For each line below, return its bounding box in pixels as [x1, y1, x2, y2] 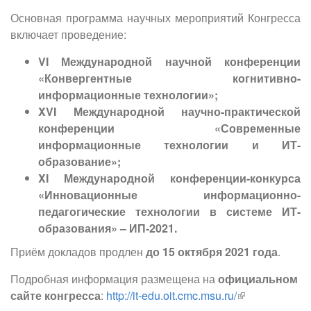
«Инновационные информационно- [38, 187, 301, 203]
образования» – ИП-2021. [38, 220, 177, 237]
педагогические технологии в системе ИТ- [38, 203, 301, 220]
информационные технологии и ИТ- [38, 137, 301, 153]
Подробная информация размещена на [10, 271, 218, 287]
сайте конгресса [10, 287, 101, 304]
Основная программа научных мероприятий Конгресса [10, 10, 301, 26]
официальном [218, 271, 298, 287]
